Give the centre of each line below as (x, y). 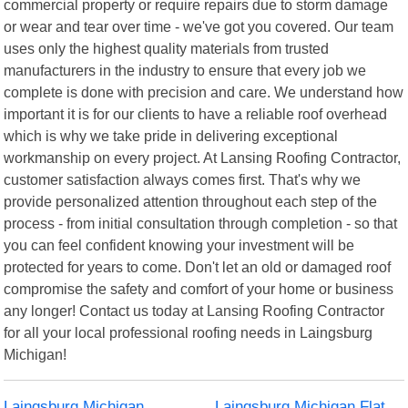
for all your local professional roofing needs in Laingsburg (189, 332)
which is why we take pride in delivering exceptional (171, 135)
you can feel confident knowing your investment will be (179, 245)
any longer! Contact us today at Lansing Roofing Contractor (194, 310)
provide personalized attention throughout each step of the (191, 201)
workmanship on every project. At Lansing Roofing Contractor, (203, 157)
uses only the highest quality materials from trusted (167, 48)
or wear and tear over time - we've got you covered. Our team (199, 26)
